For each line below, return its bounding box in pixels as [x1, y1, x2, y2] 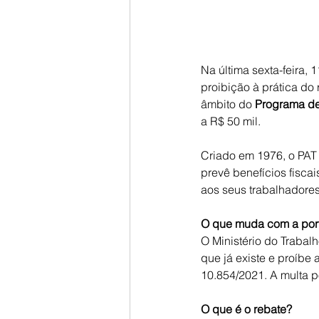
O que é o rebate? [201, 302, 292, 317]
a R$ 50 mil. [201, 114, 261, 129]
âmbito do [201, 97, 255, 112]
